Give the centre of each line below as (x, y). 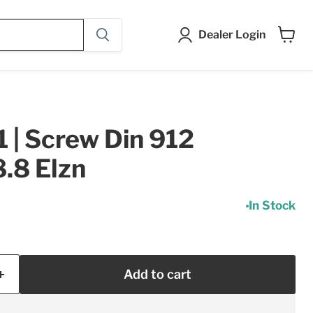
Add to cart (157, 274)
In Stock (272, 205)
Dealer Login (232, 35)
